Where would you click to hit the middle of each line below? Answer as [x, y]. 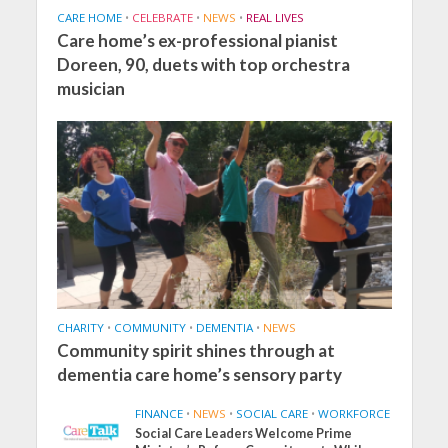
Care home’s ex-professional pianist [197, 41]
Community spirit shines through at [195, 351]
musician [90, 89]
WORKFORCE [354, 414]
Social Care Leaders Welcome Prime [244, 434]
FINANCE [159, 414]
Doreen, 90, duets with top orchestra [203, 65]
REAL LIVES [274, 18]
